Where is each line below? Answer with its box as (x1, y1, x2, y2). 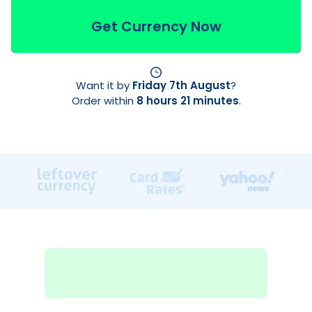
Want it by (76, 78, 132, 93)
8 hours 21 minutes (136, 93, 239, 108)
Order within (71, 93, 136, 108)
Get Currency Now (91, 17, 221, 36)
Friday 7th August (132, 78, 231, 93)
